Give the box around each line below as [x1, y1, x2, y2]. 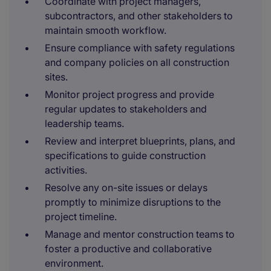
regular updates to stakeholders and [45, 103, 207, 115]
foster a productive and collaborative [45, 243, 212, 255]
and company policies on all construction [45, 56, 229, 68]
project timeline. [45, 211, 117, 223]
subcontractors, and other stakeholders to [45, 10, 233, 22]
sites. [45, 71, 68, 83]
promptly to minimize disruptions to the [45, 196, 221, 208]
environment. [45, 257, 103, 269]
